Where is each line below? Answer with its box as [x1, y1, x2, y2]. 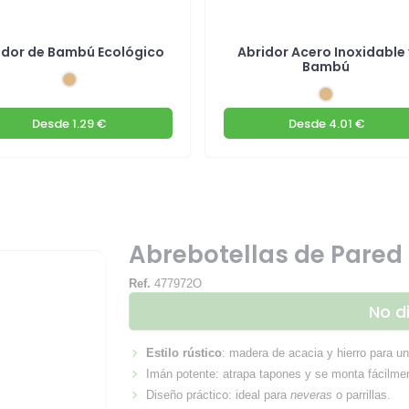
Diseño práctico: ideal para [146, 388, 291, 403]
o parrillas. [332, 388, 392, 403]
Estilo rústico [146, 346, 223, 361]
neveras [290, 388, 333, 403]
